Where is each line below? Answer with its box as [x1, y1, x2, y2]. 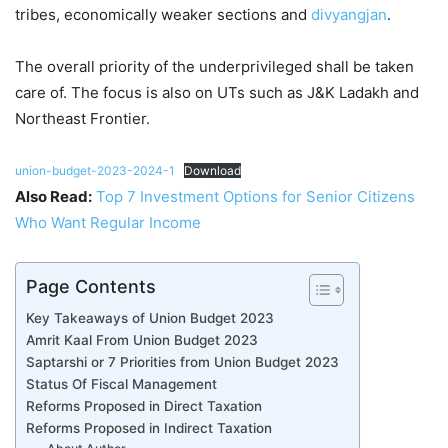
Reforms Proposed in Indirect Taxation [26, 420, 272, 437]
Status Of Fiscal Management [26, 376, 217, 393]
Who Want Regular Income [15, 213, 201, 233]
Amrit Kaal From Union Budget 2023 [26, 332, 258, 349]
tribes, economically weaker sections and [15, 5, 311, 25]
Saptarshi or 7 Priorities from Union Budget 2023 [26, 354, 339, 371]
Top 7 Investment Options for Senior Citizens [96, 187, 415, 207]
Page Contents [26, 276, 156, 298]
